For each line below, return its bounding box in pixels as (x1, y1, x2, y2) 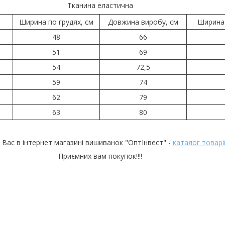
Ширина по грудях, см (19, 17, 93, 27)
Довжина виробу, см (108, 17, 178, 27)
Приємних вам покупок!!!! (58, 151, 142, 161)
